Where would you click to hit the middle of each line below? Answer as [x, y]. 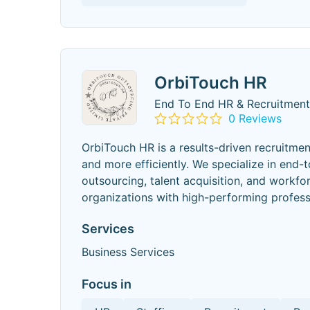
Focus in [107, 284]
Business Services [128, 252]
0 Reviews [255, 118]
